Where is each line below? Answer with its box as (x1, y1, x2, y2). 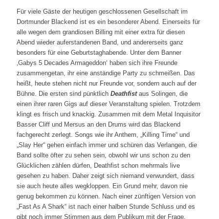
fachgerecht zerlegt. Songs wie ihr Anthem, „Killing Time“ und (16, 131, 190, 138)
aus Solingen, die (136, 90, 188, 97)
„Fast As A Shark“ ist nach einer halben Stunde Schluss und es (16, 203, 195, 210)
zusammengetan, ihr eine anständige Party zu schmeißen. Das (16, 69, 195, 77)
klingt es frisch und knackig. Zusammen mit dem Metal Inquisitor (16, 110, 200, 118)
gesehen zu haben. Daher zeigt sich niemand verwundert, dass (16, 172, 195, 179)
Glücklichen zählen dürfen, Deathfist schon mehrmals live (16, 162, 180, 169)
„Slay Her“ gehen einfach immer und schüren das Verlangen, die (16, 141, 197, 149)
